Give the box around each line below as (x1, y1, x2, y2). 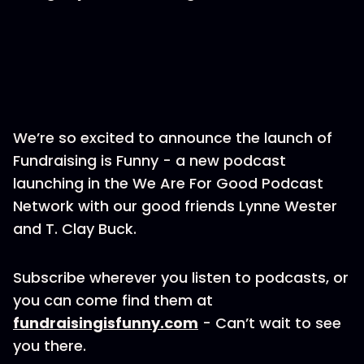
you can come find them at (13, 290, 213, 310)
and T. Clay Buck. (13, 219, 136, 239)
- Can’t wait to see (198, 313, 341, 333)
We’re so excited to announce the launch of (13, 128, 332, 148)
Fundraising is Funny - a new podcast (13, 150, 286, 171)
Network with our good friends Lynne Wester (13, 196, 337, 216)
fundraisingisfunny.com (13, 313, 198, 333)
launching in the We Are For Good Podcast (13, 173, 323, 193)
